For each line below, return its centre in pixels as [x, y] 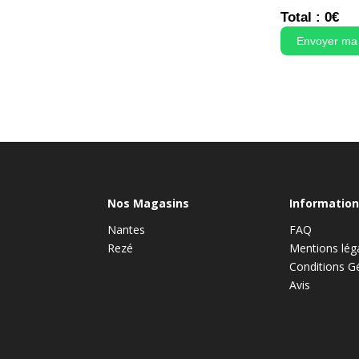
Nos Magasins [149, 203]
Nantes [127, 229]
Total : [303, 17]
